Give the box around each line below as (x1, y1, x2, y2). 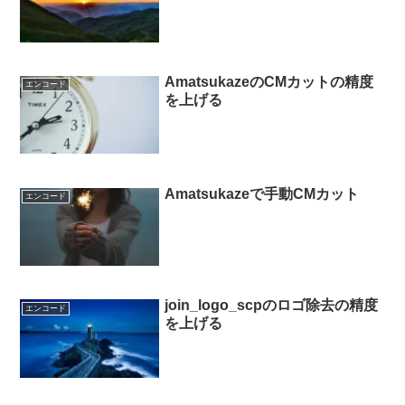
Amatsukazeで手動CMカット (165, 185, 360, 202)
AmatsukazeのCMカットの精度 (165, 74, 374, 90)
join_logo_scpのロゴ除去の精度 (165, 297, 379, 314)
